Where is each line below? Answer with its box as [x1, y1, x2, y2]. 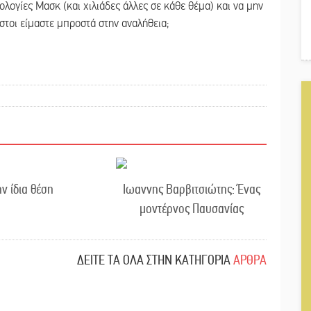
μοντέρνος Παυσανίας [139, 201, 244, 217]
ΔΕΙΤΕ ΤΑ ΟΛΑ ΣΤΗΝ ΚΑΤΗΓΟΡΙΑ [77, 252, 230, 268]
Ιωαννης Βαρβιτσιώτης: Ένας [122, 181, 260, 197]
